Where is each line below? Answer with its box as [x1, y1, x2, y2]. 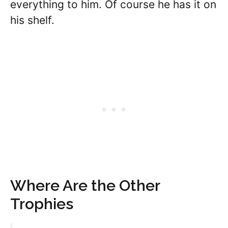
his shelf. [10, 14, 54, 27]
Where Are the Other [10, 176, 160, 194]
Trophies [10, 194, 73, 213]
